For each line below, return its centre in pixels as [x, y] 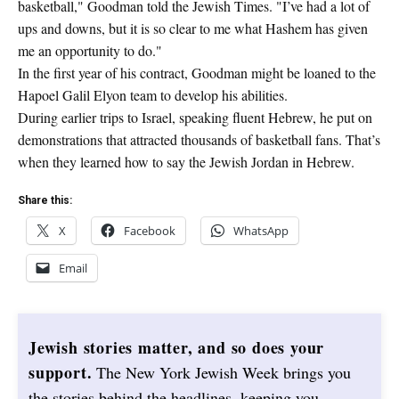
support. [61, 372]
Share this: [45, 200]
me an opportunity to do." [90, 50]
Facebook [150, 231]
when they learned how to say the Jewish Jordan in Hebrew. [186, 162]
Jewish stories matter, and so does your [177, 347]
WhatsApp [261, 231]
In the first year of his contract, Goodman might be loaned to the [197, 73]
